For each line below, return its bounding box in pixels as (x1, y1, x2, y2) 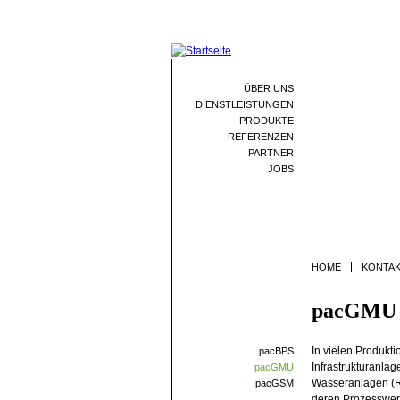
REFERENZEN (228, 131, 294, 142)
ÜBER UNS (244, 83, 294, 94)
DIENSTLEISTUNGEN (196, 99, 294, 110)
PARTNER (248, 147, 294, 158)
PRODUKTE (239, 115, 294, 126)
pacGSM (255, 378, 294, 388)
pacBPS (259, 346, 294, 356)
